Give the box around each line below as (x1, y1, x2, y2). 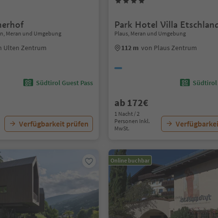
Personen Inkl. (114, 117, 150, 125)
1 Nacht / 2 (114, 110, 140, 117)
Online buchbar (110, 157, 150, 164)
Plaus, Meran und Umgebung (114, 30, 186, 37)
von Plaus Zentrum (141, 43, 198, 52)
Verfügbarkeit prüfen (19, 119, 89, 128)
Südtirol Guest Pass (36, 78, 93, 87)
